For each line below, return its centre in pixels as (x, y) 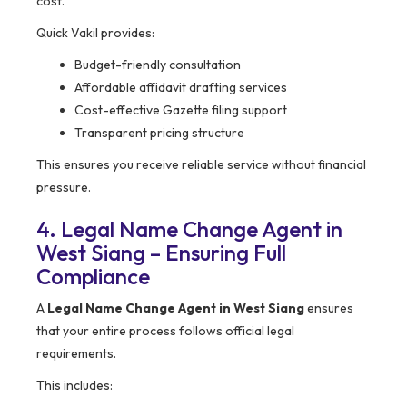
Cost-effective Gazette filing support (181, 110)
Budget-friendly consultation (158, 65)
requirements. (76, 354)
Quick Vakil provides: (95, 33)
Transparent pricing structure (159, 133)
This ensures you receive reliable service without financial (201, 165)
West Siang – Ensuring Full (161, 253)
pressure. (64, 188)
